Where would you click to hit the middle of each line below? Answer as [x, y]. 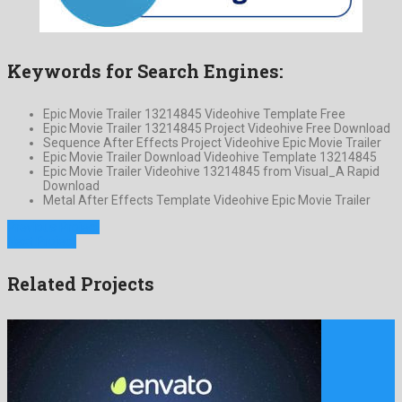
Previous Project [53, 227]
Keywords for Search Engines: [145, 70]
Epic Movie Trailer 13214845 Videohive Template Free [194, 114]
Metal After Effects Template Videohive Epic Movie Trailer [207, 200]
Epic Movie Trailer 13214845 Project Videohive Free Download [217, 128]
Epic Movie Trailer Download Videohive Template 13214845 [210, 157]
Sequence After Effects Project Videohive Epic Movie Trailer [212, 142]
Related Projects [81, 284]
